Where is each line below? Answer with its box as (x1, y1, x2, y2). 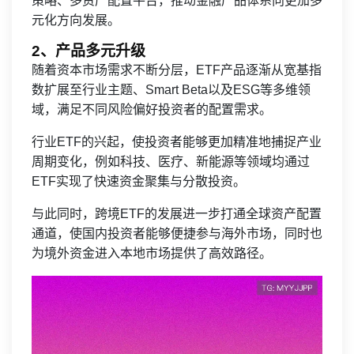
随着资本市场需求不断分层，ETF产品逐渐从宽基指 (32, 63, 322, 77)
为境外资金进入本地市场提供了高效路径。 (32, 247, 272, 260)
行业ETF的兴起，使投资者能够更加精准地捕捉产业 (32, 135, 322, 149)
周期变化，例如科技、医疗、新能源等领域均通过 (32, 155, 310, 168)
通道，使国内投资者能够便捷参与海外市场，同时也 (32, 227, 322, 240)
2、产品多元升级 (32, 43, 145, 59)
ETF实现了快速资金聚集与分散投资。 (32, 175, 246, 188)
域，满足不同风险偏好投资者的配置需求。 (32, 103, 272, 116)
